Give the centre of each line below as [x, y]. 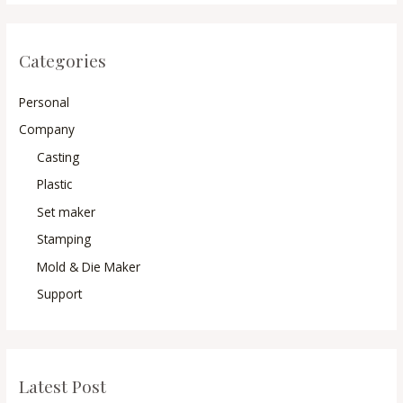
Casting [58, 157]
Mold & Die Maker [89, 266]
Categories [63, 60]
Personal [45, 103]
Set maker [67, 211]
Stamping [64, 239]
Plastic [55, 184]
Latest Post [63, 386]
